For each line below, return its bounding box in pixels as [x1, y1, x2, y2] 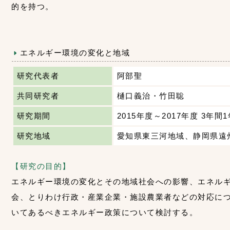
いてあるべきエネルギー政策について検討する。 [11, 207, 198, 217]
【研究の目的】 [11, 161, 71, 170]
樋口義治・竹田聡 [117, 91, 185, 101]
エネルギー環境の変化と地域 [20, 48, 130, 57]
